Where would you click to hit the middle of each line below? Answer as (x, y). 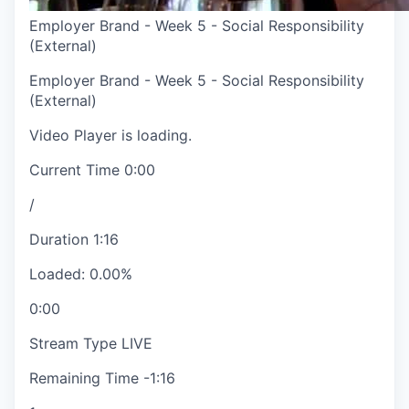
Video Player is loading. (110, 136)
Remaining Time (86, 378)
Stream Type (75, 344)
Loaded (55, 274)
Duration (61, 240)
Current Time (77, 170)
